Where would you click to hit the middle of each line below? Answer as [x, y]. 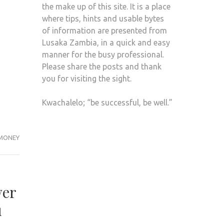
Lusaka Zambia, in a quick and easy [106, 42]
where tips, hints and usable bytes [103, 18]
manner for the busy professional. [103, 54]
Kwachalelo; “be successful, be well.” [107, 102]
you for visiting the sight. [86, 78]
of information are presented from [104, 30]
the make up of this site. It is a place [106, 6]
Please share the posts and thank [101, 66]
